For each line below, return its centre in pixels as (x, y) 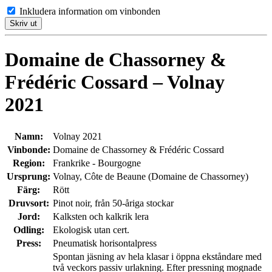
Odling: (29, 229)
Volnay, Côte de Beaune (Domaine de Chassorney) (151, 176)
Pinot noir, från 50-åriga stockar (113, 203)
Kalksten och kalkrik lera (101, 216)
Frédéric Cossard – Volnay (115, 82)
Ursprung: (29, 176)
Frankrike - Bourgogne (97, 163)
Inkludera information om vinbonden (90, 11)
